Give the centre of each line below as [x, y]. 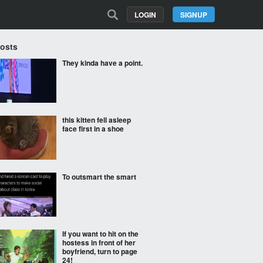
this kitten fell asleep [97, 120]
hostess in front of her [99, 242]
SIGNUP [194, 15]
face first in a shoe [93, 129]
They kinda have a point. [102, 63]
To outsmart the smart [99, 177]
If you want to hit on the [100, 234]
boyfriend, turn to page [100, 251]
